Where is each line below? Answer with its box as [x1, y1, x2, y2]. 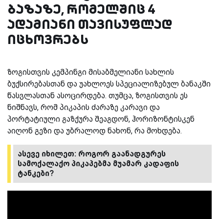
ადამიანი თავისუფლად [7, 15, 173, 33]
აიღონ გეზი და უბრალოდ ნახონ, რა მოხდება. [7, 126, 182, 135]
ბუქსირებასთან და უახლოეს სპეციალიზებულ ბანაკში [7, 79, 211, 88]
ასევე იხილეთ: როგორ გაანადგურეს [18, 149, 166, 158]
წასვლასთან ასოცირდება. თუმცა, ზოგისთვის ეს [7, 90, 188, 100]
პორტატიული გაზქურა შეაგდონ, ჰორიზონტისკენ [7, 114, 195, 124]
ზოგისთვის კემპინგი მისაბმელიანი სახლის [7, 67, 174, 77]
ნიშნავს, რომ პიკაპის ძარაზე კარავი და [7, 102, 160, 112]
